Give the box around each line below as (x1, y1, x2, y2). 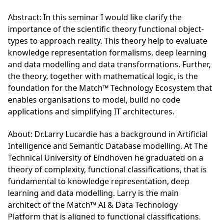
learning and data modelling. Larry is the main (8, 188, 179, 198)
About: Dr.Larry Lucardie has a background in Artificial (8, 129, 208, 139)
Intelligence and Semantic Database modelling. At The (8, 140, 208, 151)
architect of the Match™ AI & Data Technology (8, 199, 178, 210)
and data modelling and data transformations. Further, (8, 59, 211, 70)
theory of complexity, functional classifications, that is (8, 164, 207, 175)
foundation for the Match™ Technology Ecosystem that (8, 82, 212, 93)
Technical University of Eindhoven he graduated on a (8, 152, 203, 163)
